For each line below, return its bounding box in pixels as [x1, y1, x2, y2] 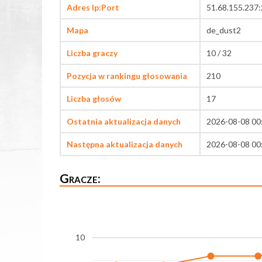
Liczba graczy [67, 48, 118, 58]
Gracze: [60, 171, 101, 186]
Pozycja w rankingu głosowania [67, 71, 187, 81]
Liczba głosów [67, 94, 121, 104]
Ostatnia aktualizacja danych [67, 116, 181, 127]
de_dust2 [206, 25, 241, 36]
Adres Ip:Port [67, 2, 119, 13]
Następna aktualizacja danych [67, 139, 182, 150]
